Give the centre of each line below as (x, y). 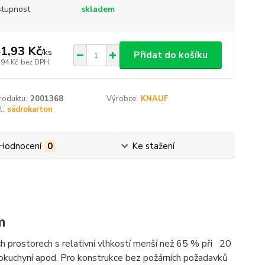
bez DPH (35, 62)
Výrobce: (122, 99)
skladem (98, 9)
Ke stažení (153, 146)
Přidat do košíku (170, 55)
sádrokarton (30, 109)
